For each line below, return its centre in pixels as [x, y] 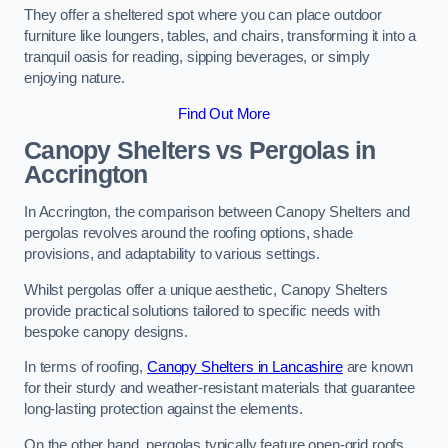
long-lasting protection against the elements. [163, 409]
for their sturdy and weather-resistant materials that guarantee [219, 388]
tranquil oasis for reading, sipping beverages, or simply [197, 57]
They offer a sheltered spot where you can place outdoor [203, 15]
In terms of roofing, [85, 367]
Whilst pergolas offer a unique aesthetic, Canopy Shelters [206, 289]
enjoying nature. [74, 78]
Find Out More [224, 113]
